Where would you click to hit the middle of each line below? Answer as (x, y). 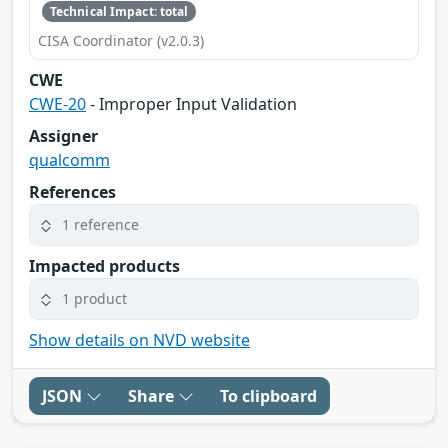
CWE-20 (57, 103)
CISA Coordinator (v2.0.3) (121, 40)
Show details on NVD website (139, 339)
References (72, 191)
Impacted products (104, 265)
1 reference (100, 225)
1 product (94, 299)
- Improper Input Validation (191, 103)
